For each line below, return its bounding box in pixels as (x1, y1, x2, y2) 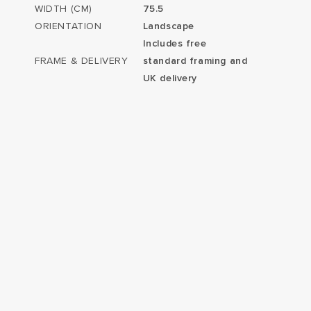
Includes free (142, 38, 207, 49)
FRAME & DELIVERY (35, 56, 128, 66)
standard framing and (142, 56, 248, 66)
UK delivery (142, 73, 198, 83)
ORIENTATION (35, 21, 102, 31)
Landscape (142, 21, 194, 31)
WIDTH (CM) (35, 3, 92, 14)
